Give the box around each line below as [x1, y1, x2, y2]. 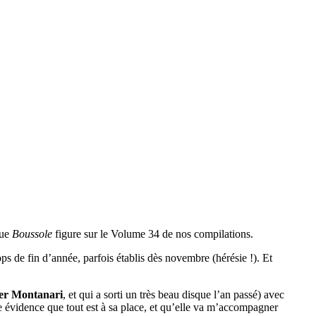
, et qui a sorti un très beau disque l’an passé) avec [63, 288, 284, 300]
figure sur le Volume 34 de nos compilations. [52, 227, 253, 240]
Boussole [12, 227, 52, 240]
